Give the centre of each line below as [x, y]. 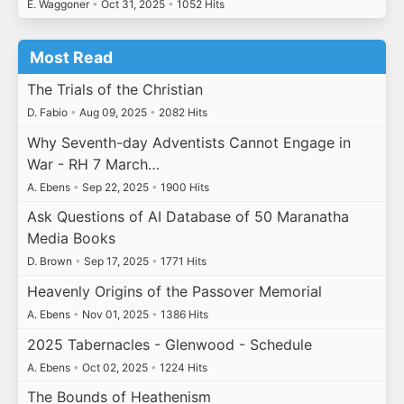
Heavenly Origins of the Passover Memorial [174, 291]
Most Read [72, 57]
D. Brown [50, 262]
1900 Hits [183, 187]
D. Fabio [48, 113]
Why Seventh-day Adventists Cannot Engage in [188, 142]
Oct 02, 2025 [115, 367]
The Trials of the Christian [115, 90]
